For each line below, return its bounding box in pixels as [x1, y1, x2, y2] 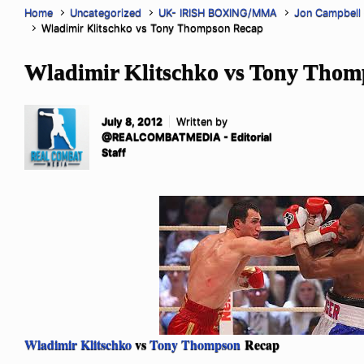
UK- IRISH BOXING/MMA [158, 6, 278, 19]
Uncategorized [70, 6, 142, 19]
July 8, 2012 [102, 115, 162, 128]
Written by [176, 115, 227, 128]
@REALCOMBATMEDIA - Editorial [102, 131, 271, 144]
